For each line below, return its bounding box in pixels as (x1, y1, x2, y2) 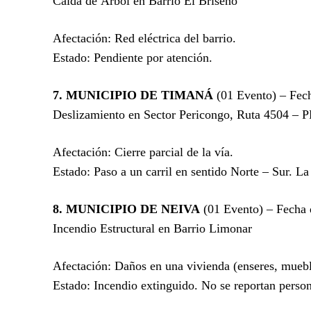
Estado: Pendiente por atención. (53, 50, 212, 65)
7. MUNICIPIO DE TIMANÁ (53, 87, 213, 102)
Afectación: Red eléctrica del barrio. (53, 31, 236, 45)
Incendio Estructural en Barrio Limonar (53, 221, 252, 235)
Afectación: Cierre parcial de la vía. (53, 144, 233, 159)
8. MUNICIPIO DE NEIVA (53, 201, 200, 216)
